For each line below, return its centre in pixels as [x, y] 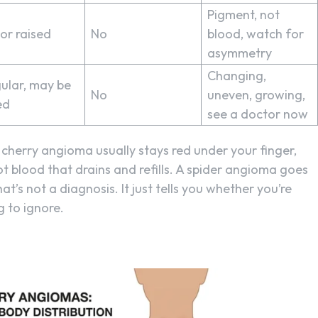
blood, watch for [256, 33]
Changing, [237, 75]
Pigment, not [243, 14]
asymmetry [240, 53]
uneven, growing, [256, 94]
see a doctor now [258, 114]
